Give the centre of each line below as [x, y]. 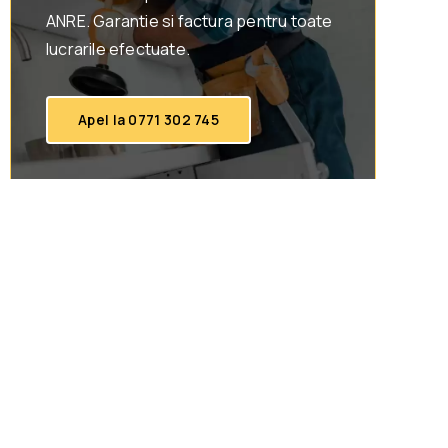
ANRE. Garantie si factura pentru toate [189, 21]
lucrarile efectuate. [118, 49]
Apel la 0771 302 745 [148, 120]
